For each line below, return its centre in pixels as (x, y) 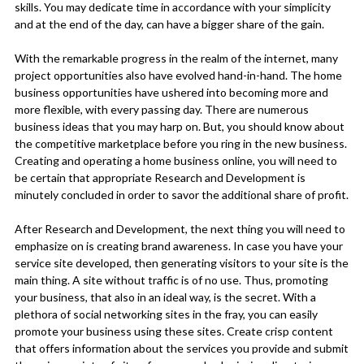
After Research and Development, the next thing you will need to (180, 228)
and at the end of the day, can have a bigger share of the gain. (169, 24)
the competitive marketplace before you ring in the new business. (180, 143)
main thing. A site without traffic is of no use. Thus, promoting (171, 279)
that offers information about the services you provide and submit (181, 348)
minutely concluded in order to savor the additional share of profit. (181, 194)
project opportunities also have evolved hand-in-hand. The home (178, 75)
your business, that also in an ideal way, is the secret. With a (165, 297)
